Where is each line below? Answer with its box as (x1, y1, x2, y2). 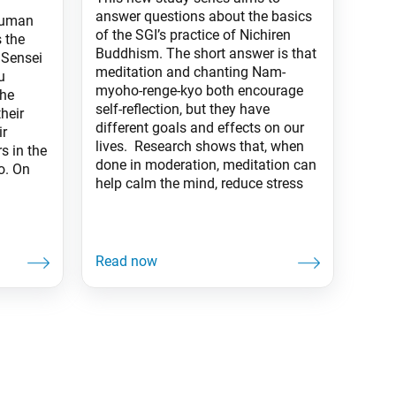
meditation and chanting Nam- (95, 63, 286, 80)
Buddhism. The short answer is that (95, 44, 316, 62)
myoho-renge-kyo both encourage (95, 81, 303, 99)
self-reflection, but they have (95, 100, 270, 118)
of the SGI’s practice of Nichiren (95, 26, 291, 43)
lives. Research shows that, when (95, 137, 304, 155)
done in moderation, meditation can (95, 156, 316, 173)
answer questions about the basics (95, 7, 312, 25)
